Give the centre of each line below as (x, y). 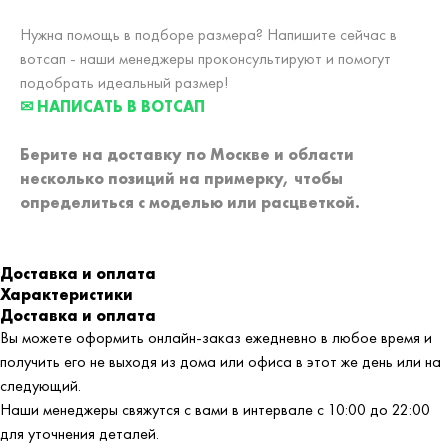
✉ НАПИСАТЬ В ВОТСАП (112, 107)
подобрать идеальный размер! (124, 83)
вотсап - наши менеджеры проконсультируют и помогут (205, 59)
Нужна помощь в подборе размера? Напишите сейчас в (208, 35)
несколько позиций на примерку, (155, 179)
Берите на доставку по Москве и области (187, 155)
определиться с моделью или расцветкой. (190, 203)
